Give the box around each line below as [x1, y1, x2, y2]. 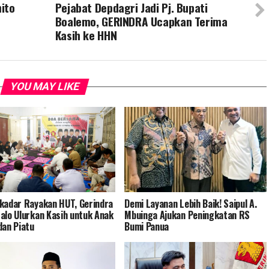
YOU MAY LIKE [8, 80, 81, 92]
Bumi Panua [124, 219, 169, 234]
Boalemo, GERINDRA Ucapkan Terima [55, 13, 228, 30]
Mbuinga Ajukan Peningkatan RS [124, 207, 250, 222]
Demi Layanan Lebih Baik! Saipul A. [124, 196, 257, 211]
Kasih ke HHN [55, 26, 117, 44]
